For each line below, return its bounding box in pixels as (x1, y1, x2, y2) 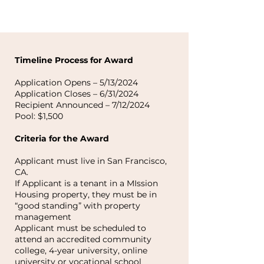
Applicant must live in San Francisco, (15, 156, 167, 166)
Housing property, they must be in (15, 189, 157, 200)
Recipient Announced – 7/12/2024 (15, 100, 152, 110)
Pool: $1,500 (15, 111, 68, 121)
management (15, 212, 74, 222)
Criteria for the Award (15, 133, 111, 144)
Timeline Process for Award (15, 55, 136, 65)
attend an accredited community (15, 234, 151, 245)
